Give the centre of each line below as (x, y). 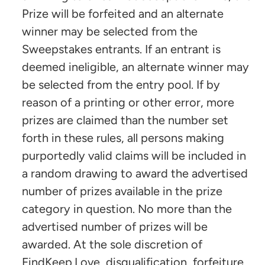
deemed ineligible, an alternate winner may (135, 67)
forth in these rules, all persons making (123, 138)
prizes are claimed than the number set (125, 120)
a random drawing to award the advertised (135, 173)
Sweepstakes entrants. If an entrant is (121, 49)
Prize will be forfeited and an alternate (123, 13)
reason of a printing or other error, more (128, 102)
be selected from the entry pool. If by (121, 84)
